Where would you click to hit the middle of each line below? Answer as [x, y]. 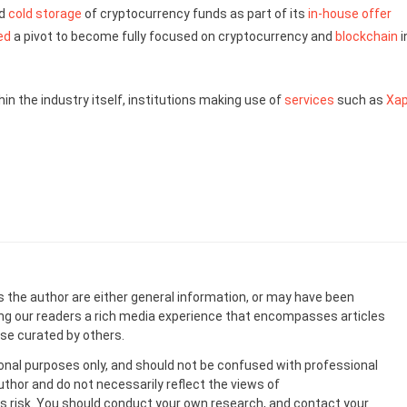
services [309, 100]
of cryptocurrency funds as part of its [195, 14]
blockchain [367, 36]
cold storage [45, 14]
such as [360, 100]
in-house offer [350, 14]
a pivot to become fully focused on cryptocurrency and [173, 36]
